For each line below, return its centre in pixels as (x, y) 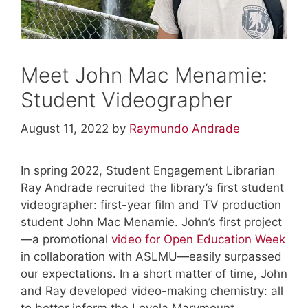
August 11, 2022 (65, 128)
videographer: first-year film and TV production (151, 205)
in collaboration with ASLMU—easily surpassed (151, 256)
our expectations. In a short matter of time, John (154, 273)
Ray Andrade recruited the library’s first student (152, 187)
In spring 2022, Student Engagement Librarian (148, 170)
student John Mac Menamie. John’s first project (151, 222)
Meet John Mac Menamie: (144, 75)
